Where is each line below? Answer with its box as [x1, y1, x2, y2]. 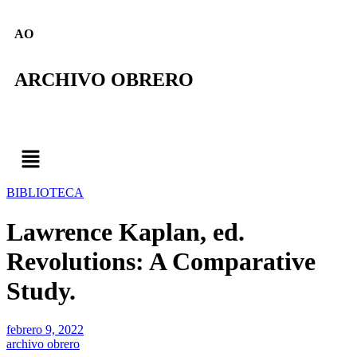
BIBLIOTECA [6, 186, 84, 200]
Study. [6, 276, 76, 305]
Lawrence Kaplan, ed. [6, 217, 245, 246]
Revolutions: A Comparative [6, 246, 316, 276]
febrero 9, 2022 [6, 323, 84, 337]
